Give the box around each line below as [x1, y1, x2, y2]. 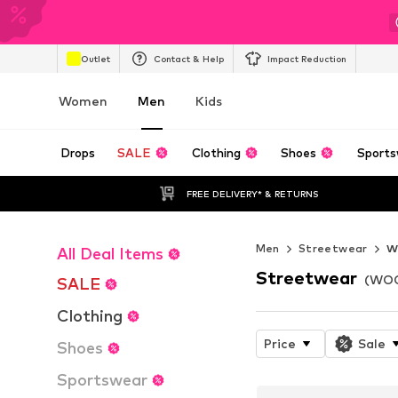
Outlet [81, 52, 110, 64]
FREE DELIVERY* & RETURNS [186, 187, 319, 199]
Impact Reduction [267, 52, 346, 64]
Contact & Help [154, 52, 224, 64]
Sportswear [57, 370, 147, 389]
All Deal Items [57, 244, 163, 263]
